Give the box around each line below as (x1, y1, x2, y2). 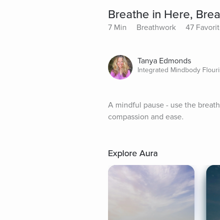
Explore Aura (108, 148, 158, 159)
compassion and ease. (108, 112, 184, 122)
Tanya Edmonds (137, 56, 191, 66)
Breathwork (137, 23, 176, 33)
